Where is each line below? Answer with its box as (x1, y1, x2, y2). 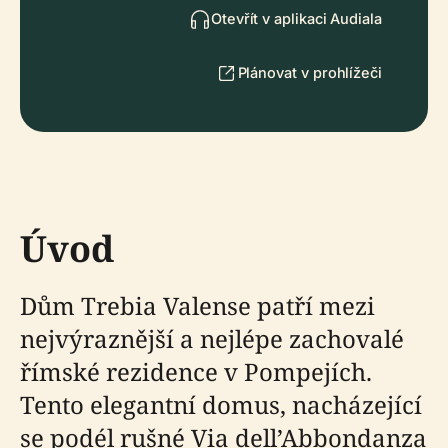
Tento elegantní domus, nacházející (20, 388, 422, 421)
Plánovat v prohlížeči (237, 64, 382, 81)
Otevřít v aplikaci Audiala (210, 10, 382, 27)
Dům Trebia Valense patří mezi (20, 289, 375, 322)
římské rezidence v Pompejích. (20, 355, 372, 388)
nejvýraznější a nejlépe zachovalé (20, 322, 404, 355)
